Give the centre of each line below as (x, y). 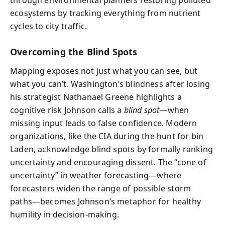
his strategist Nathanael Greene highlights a (96, 97)
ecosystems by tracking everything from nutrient (105, 13)
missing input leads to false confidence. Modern (104, 123)
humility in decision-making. (65, 214)
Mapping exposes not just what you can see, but (104, 71)
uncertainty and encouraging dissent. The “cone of (108, 162)
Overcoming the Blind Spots (74, 51)
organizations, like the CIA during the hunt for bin (107, 136)
